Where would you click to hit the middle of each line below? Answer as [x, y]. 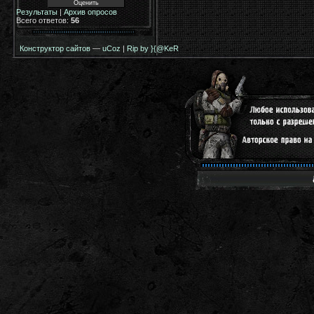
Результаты [37, 12]
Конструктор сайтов [55, 48]
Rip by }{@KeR [153, 48]
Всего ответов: [43, 20]
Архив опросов [90, 12]
